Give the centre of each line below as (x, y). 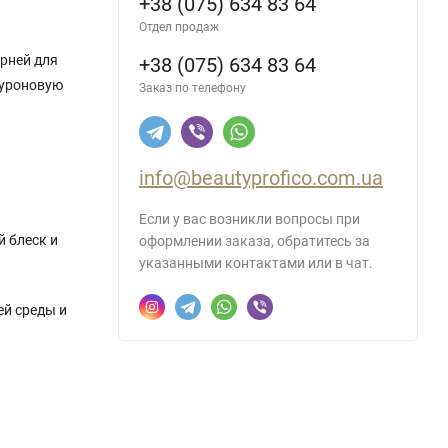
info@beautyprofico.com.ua (261, 177)
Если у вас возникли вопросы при (249, 218)
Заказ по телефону (192, 87)
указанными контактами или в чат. (256, 262)
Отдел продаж (179, 26)
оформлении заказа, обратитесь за (254, 240)
